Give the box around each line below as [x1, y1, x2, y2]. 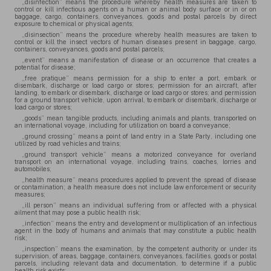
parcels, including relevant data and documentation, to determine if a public [15, 260, 256, 267]
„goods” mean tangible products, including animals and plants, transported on [22, 114, 256, 122]
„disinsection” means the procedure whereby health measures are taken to [22, 31, 256, 38]
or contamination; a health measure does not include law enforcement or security [15, 183, 256, 191]
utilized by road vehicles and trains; [15, 140, 121, 147]
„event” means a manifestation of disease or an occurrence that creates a [22, 56, 256, 64]
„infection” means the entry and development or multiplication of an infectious [22, 220, 256, 227]
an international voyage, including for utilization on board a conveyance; [15, 122, 230, 129]
